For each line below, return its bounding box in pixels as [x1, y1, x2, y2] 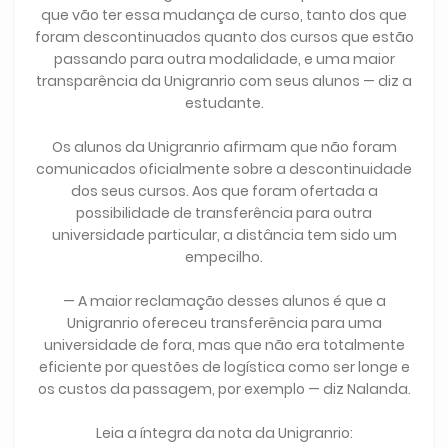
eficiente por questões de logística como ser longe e [38, 357, 410, 378]
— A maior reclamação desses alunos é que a [62, 291, 386, 312]
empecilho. [185, 247, 263, 268]
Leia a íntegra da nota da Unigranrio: [95, 423, 353, 444]
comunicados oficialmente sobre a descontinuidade [36, 159, 412, 180]
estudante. [184, 93, 264, 114]
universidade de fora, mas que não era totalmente [43, 335, 405, 356]
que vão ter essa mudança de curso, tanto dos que [41, 5, 407, 26]
